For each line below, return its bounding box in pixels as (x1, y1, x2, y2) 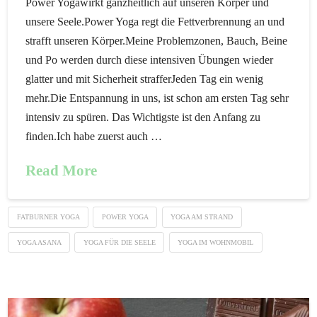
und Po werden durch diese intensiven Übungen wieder (25, 53, 274, 66)
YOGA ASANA (16, 238, 62, 246)
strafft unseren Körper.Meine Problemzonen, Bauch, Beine (25, 34, 288, 47)
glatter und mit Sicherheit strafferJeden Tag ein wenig (25, 72, 264, 85)
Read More (25, 162, 98, 178)
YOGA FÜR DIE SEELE (83, 238, 156, 246)
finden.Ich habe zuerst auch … (25, 129, 163, 142)
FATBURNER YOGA (16, 213, 80, 221)
